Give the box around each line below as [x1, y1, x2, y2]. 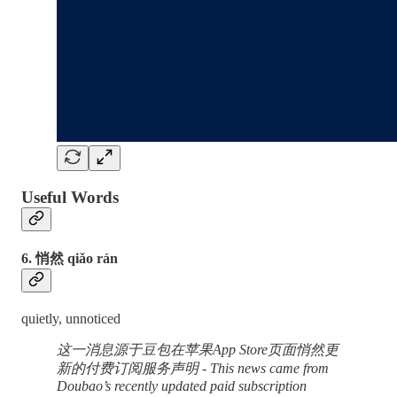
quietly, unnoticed [21, 311, 121, 327]
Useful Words [21, 187, 119, 206]
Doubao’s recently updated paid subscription [57, 378, 307, 394]
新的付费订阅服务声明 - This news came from [57, 361, 329, 377]
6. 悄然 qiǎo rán [21, 251, 118, 267]
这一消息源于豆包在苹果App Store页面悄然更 [57, 342, 339, 358]
